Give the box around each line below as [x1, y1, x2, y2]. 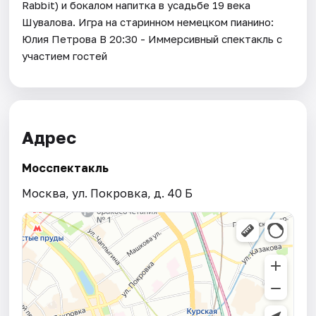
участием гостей [22, 49, 108, 62]
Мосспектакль [22, 161, 109, 176]
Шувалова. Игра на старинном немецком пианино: [22, 15, 274, 28]
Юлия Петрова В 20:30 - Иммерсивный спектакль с [22, 32, 283, 45]
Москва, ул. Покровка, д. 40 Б [22, 186, 193, 201]
